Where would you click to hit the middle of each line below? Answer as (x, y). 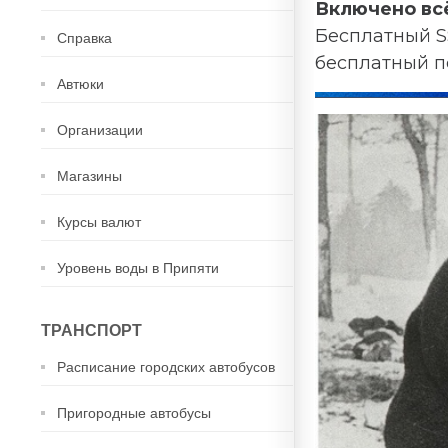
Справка (84, 38)
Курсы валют (99, 222)
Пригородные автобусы (134, 413)
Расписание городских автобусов (166, 367)
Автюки (80, 84)
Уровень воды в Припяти (138, 268)
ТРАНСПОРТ (91, 330)
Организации (100, 130)
